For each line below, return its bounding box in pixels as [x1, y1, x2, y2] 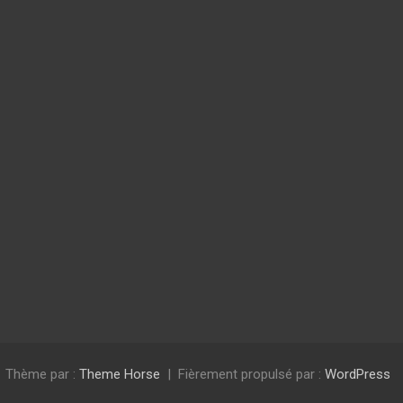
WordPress [325, 365, 390, 382]
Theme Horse [79, 365, 160, 382]
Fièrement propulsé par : [178, 365, 325, 382]
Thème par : [5, 365, 79, 382]
